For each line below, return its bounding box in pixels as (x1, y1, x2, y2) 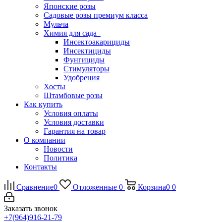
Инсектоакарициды (63, 38, 130, 47)
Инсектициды (63, 47, 111, 55)
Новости (44, 145, 73, 154)
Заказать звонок (4, 204, 57, 213)
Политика (44, 154, 77, 163)
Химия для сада (44, 29, 101, 38)
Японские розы (44, 2, 96, 11)
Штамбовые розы (44, 91, 103, 100)
